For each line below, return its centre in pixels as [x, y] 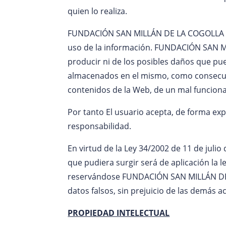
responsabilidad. [100, 126]
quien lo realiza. [98, 11]
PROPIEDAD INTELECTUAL [119, 213]
